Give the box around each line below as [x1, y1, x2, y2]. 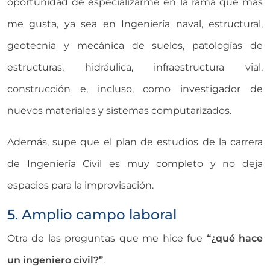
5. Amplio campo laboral [7, 205, 177, 223]
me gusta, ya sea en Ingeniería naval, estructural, [7, 17, 263, 30]
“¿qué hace [206, 232, 263, 244]
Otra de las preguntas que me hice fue [7, 232, 207, 244]
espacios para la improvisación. [7, 179, 154, 191]
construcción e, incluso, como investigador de [7, 83, 263, 95]
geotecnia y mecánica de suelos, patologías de [7, 39, 263, 51]
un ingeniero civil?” [7, 254, 103, 266]
